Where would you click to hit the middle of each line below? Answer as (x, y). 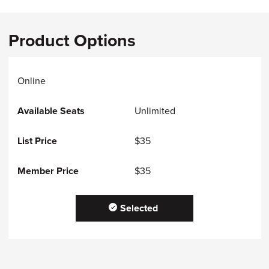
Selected (139, 208)
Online (31, 81)
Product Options (72, 41)
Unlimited (155, 111)
